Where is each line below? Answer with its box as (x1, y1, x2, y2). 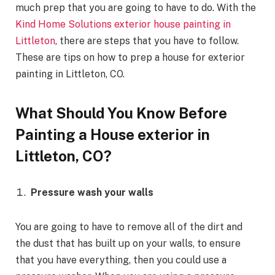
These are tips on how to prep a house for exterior (15, 52, 245, 64)
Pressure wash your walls (31, 187, 153, 199)
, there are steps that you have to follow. (55, 35, 239, 47)
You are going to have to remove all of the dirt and (15, 221, 242, 233)
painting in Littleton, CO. (15, 68, 125, 80)
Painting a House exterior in (15, 125, 210, 143)
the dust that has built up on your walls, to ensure (15, 238, 241, 250)
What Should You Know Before (15, 104, 227, 122)
